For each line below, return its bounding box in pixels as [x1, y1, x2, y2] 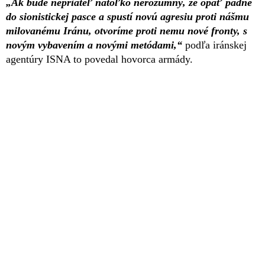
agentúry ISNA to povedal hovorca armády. [6, 53, 193, 65]
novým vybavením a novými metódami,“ [6, 38, 182, 51]
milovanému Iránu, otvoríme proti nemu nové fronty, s [6, 24, 247, 37]
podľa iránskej [182, 38, 247, 51]
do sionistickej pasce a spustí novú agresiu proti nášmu [6, 10, 249, 22]
